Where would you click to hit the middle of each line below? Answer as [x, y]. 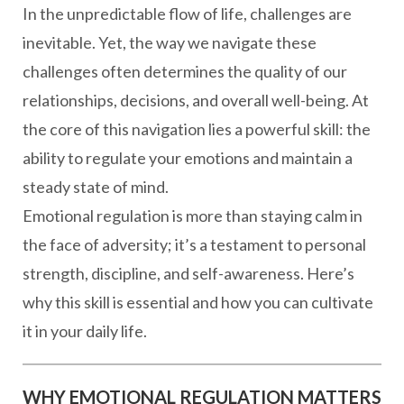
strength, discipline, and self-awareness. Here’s [188, 273]
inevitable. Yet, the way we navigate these [170, 42]
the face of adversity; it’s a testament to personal [194, 244]
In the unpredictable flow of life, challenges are [187, 14]
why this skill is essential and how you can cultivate [198, 302]
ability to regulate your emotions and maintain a [188, 158]
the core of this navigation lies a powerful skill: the [197, 129]
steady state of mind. [96, 187]
